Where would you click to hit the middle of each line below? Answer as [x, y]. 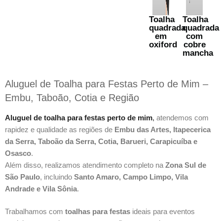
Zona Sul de [186, 165]
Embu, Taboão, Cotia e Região [72, 97]
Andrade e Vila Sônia [41, 188]
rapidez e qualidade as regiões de [60, 129]
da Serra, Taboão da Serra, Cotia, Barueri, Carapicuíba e [101, 141]
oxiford [163, 44]
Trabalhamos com [35, 212]
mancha [198, 53]
